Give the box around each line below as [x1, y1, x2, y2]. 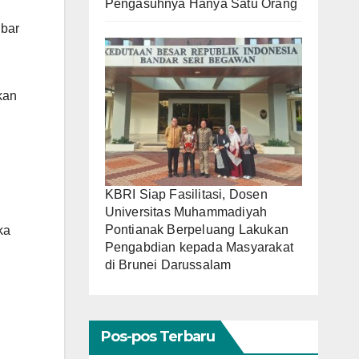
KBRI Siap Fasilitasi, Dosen [104, 187, 268, 201]
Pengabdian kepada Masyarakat [104, 240, 294, 254]
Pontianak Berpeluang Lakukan [104, 222, 289, 236]
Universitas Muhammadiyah [104, 204, 268, 219]
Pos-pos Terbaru [100, 327, 215, 345]
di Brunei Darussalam [104, 257, 232, 272]
